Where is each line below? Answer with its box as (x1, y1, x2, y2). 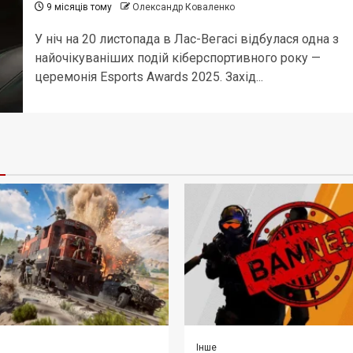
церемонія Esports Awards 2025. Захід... (34, 69, 263, 84)
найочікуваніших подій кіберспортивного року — (34, 50, 321, 65)
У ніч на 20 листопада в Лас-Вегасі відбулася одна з (34, 31, 339, 46)
